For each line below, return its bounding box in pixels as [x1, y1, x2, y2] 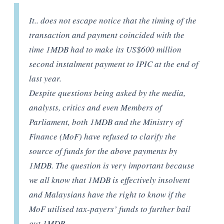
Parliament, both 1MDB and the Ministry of [29, 116, 183, 128]
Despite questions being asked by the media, [29, 87, 186, 99]
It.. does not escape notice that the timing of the [29, 14, 197, 26]
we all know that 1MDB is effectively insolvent [29, 174, 190, 186]
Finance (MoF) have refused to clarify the [29, 130, 176, 142]
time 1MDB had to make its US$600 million [29, 43, 182, 55]
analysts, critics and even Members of [29, 101, 162, 113]
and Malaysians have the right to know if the [29, 188, 186, 200]
